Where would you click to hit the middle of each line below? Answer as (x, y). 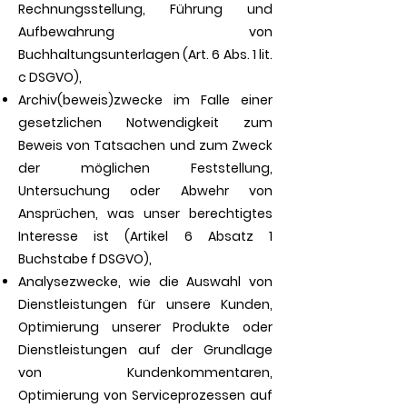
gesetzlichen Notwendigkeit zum (145, 123)
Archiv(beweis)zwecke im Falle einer (145, 100)
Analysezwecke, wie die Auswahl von (145, 282)
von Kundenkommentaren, (145, 372)
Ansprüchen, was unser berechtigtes (145, 213)
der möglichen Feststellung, (145, 168)
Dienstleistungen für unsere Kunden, (145, 304)
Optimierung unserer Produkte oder (145, 327)
